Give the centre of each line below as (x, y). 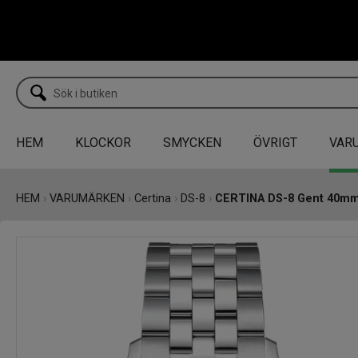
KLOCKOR (103, 142)
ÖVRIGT (275, 142)
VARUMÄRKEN (87, 198)
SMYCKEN (192, 142)
